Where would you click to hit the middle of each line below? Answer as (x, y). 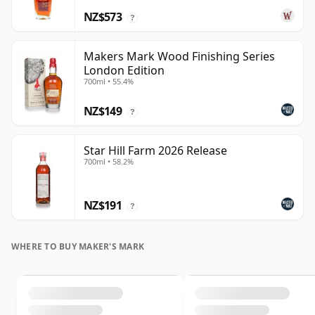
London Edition (124, 71)
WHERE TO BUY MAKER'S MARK (78, 247)
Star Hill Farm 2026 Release (155, 151)
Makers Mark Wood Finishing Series (179, 57)
